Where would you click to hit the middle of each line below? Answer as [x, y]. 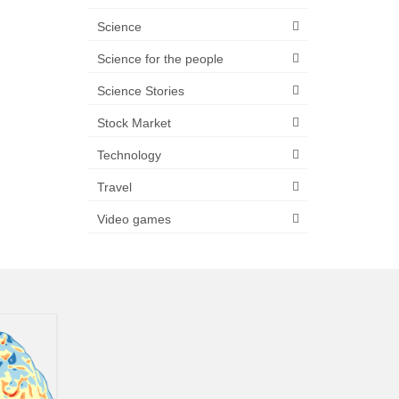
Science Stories [140, 91]
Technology [129, 155]
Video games [134, 219]
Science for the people [160, 59]
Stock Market [134, 123]
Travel [114, 187]
